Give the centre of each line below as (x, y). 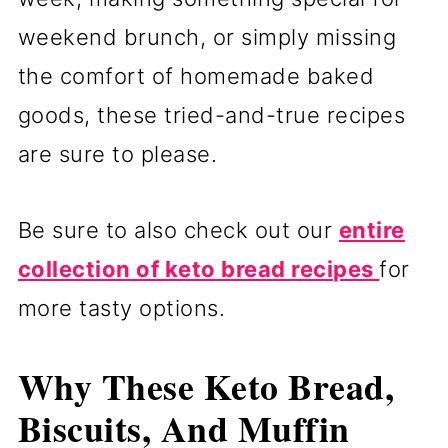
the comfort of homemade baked (196, 76)
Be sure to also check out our (178, 230)
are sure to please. (117, 154)
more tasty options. (124, 308)
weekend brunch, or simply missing (207, 37)
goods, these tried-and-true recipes (211, 115)
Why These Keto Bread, (206, 386)
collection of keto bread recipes (198, 269)
